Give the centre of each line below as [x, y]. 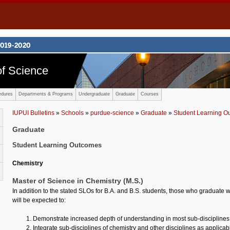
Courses [150, 94]
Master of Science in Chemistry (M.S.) [78, 181]
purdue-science [112, 113]
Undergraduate [94, 94]
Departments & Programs [46, 94]
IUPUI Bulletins [33, 113]
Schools [72, 113]
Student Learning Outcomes [57, 145]
